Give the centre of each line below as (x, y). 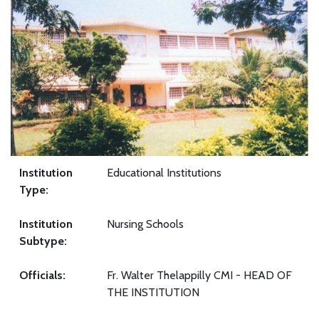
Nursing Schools (145, 224)
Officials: (42, 276)
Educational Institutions (164, 173)
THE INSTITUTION (153, 293)
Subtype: (43, 241)
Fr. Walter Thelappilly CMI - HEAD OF (199, 276)
